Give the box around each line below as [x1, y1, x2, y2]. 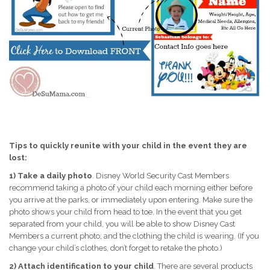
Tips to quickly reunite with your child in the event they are [9, 141, 247, 151]
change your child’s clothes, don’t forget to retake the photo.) [9, 243, 222, 253]
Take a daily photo [17, 171, 92, 181]
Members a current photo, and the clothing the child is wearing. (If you [9, 231, 259, 241]
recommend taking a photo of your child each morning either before [9, 183, 253, 193]
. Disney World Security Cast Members [92, 171, 229, 181]
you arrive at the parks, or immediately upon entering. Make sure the [9, 195, 253, 205]
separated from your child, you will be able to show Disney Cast [9, 219, 235, 229]
